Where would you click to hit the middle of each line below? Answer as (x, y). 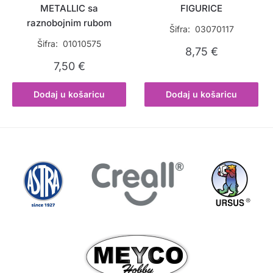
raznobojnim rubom (69, 23)
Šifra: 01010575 (69, 43)
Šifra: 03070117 (201, 29)
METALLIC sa (69, 8)
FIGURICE (202, 8)
